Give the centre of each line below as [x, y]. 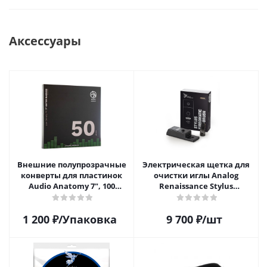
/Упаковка [87, 219]
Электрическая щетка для [196, 164]
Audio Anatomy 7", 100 [72, 186]
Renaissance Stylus [196, 186]
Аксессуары [45, 41]
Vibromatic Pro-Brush [196, 197]
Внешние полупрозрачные [72, 164]
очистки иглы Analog [196, 175]
